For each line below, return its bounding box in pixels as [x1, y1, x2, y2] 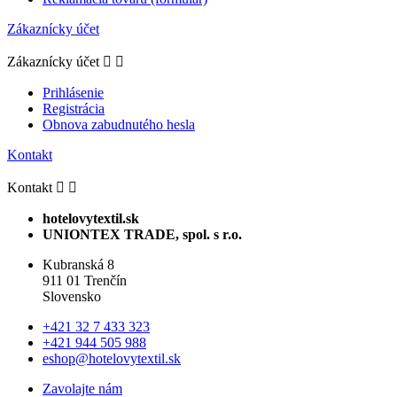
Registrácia [43, 100, 105, 116]
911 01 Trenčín [43, 272, 127, 288]
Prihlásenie [43, 84, 104, 100]
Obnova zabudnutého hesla [43, 116, 195, 132]
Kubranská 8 [43, 256, 114, 272]
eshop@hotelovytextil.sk [43, 350, 181, 366]
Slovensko [43, 288, 101, 304]
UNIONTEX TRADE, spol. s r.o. [43, 226, 242, 242]
